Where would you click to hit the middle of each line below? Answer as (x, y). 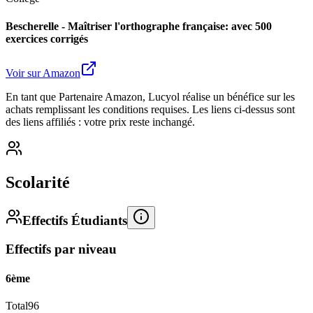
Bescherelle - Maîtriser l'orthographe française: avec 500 (139, 26)
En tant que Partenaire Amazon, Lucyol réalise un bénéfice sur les (150, 96)
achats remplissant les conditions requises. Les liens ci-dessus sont (150, 109)
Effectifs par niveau (61, 249)
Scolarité (38, 182)
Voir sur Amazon (43, 73)
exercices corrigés (47, 38)
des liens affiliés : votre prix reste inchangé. (100, 122)
